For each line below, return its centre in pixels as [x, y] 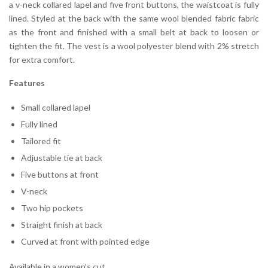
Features [27, 83]
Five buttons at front [60, 175]
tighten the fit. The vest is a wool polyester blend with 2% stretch [134, 46]
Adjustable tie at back [62, 158]
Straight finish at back [62, 225]
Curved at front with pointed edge [85, 242]
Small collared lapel [56, 108]
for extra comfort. [42, 60]
